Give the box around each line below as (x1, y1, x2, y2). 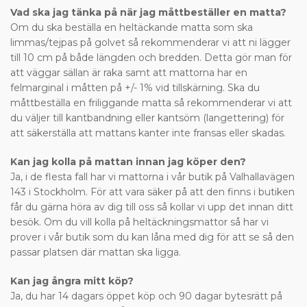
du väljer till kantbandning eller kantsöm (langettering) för (10, 111, 284, 124)
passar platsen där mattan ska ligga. (10, 245, 186, 258)
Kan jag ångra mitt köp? (10, 274, 134, 287)
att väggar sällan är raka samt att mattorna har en (10, 66, 247, 79)
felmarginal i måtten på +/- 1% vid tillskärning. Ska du (10, 81, 260, 94)
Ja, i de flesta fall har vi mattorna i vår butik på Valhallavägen (10, 170, 295, 183)
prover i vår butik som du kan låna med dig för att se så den (10, 230, 294, 243)
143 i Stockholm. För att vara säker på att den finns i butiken (10, 185, 295, 198)
